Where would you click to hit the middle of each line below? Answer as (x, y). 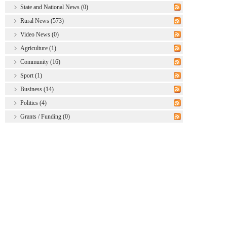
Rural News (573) (42, 21)
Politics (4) (33, 103)
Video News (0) (40, 34)
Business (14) (37, 89)
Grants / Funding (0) (45, 116)
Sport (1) (31, 75)
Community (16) (40, 62)
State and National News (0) (54, 7)
